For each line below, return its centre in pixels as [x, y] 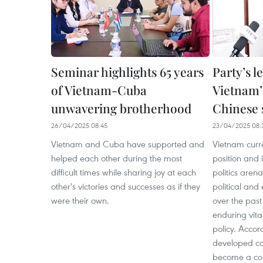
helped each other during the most [117, 158]
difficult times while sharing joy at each [124, 172]
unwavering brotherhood [121, 108]
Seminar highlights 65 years [127, 72]
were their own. [80, 200]
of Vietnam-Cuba [99, 90]
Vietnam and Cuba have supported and [128, 144]
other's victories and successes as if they [126, 186]
